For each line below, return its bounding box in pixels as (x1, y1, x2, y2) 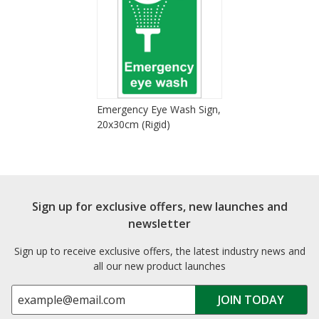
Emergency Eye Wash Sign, (97, 102, 221, 116)
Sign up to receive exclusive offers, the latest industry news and (14, 244, 305, 258)
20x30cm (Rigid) (97, 117, 170, 131)
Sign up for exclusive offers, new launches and (31, 198, 288, 214)
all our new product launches (93, 258, 226, 273)
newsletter (128, 215, 191, 231)
